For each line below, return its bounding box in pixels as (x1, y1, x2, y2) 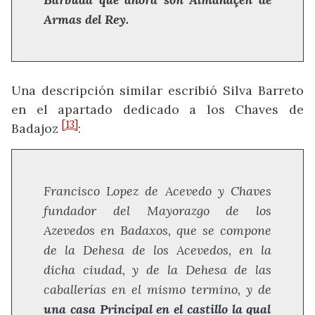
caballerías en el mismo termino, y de (44, 281, 271, 297)
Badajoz (11, 120, 62, 136)
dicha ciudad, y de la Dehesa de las (44, 262, 271, 278)
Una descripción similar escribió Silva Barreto (11, 82, 304, 98)
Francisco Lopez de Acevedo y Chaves (44, 183, 271, 199)
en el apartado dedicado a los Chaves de (11, 101, 304, 117)
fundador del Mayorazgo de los (44, 202, 271, 219)
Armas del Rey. (44, 11, 129, 27)
